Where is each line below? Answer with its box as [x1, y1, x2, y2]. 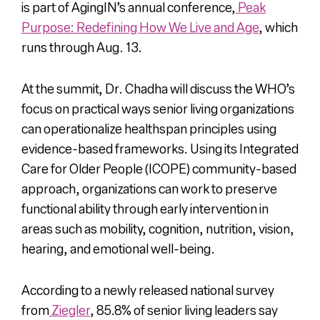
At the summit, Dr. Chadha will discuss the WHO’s [21, 79, 295, 97]
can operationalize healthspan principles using [21, 119, 276, 137]
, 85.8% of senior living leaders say [89, 301, 278, 319]
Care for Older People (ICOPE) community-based [21, 159, 296, 177]
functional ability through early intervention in [21, 199, 269, 217]
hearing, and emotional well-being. [21, 239, 215, 257]
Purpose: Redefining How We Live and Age [21, 18, 259, 36]
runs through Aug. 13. [21, 38, 142, 56]
